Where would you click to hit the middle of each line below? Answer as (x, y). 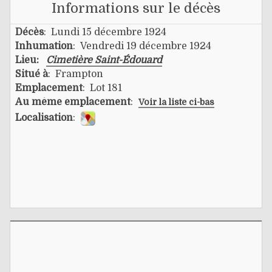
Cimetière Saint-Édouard (104, 60)
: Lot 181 (102, 88)
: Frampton (76, 74)
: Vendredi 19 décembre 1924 (142, 46)
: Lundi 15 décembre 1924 (105, 32)
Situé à (32, 74)
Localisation (44, 117)
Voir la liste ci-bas (176, 102)
